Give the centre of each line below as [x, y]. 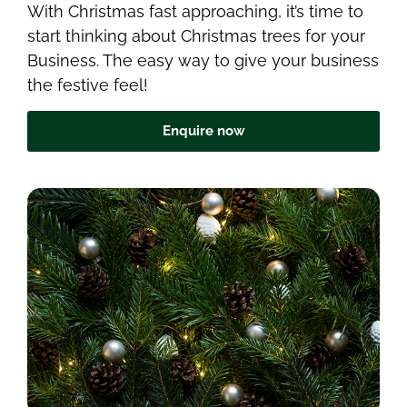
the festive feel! [88, 85]
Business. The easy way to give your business [203, 61]
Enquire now [203, 130]
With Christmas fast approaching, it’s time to [195, 12]
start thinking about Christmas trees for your [196, 36]
